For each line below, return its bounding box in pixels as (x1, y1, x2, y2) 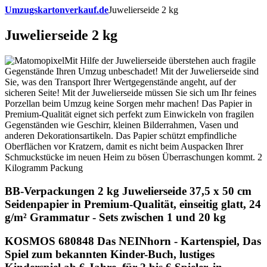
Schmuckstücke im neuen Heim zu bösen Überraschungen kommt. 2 (5, 151, 262, 162)
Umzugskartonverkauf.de (5, 5, 108, 15)
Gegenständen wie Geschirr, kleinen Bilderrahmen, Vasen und (5, 119, 238, 130)
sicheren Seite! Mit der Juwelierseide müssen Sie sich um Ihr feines (5, 87, 256, 98)
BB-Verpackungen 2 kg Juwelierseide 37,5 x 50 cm (5, 184, 252, 197)
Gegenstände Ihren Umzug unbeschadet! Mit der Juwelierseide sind (5, 66, 259, 76)
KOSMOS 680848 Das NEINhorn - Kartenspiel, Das (5, 235, 261, 248)
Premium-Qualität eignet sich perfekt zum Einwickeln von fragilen (5, 108, 254, 119)
